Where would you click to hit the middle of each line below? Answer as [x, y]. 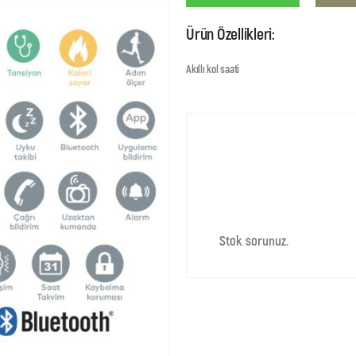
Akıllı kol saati [213, 69]
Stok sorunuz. [254, 240]
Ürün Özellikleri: [230, 34]
